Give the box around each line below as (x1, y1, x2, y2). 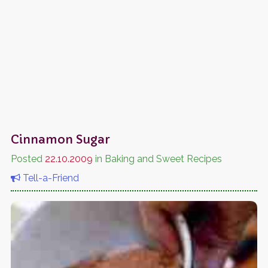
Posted (10, 153, 45, 165)
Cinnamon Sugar (10, 132, 110, 147)
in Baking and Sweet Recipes (92, 153, 222, 165)
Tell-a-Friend (20, 172, 79, 184)
